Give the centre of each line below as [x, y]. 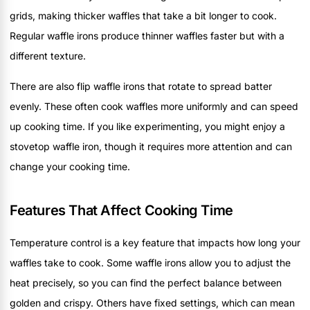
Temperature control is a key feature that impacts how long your [155, 242]
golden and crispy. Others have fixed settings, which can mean [152, 302]
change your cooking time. [70, 166]
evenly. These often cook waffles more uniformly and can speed [154, 106]
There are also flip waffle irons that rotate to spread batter [141, 86]
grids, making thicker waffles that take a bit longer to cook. [143, 16]
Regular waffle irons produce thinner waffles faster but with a [147, 36]
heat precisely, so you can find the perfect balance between [146, 282]
